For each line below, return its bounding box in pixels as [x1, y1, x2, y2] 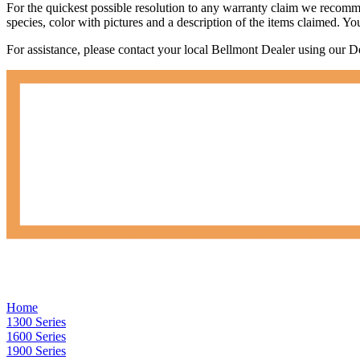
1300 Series [6, 314, 66, 329]
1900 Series [6, 343, 66, 358]
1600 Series [6, 329, 66, 343]
